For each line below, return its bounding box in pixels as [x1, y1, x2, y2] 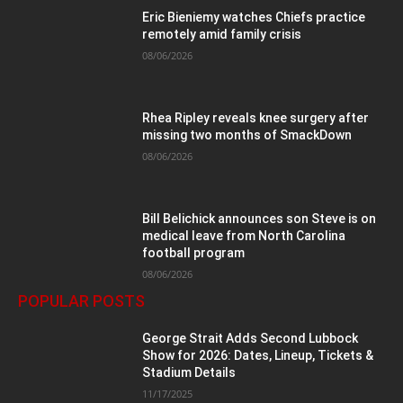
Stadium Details [142, 365, 237, 381]
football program [142, 245, 246, 260]
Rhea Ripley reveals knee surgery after [142, 110, 370, 125]
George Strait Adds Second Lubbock [142, 331, 359, 346]
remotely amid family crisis [142, 27, 302, 42]
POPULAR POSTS [18, 291, 145, 311]
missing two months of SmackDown [142, 127, 353, 142]
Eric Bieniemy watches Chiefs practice [142, 10, 366, 25]
